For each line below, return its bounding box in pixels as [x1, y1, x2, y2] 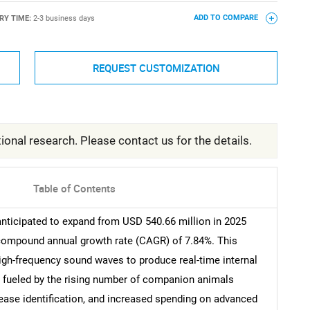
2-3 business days [33, 13, 95, 23]
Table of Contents [33, 181, 116, 196]
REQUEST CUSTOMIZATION [92, 60, 220, 75]
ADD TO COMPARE [193, 13, 260, 23]
